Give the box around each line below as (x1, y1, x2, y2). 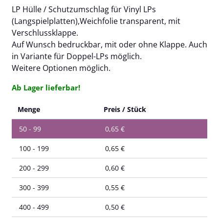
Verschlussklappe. (12, 27, 78, 38)
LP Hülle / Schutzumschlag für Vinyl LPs (12, 3, 156, 15)
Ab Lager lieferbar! (12, 82, 80, 92)
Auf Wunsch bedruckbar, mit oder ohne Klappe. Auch (12, 39, 207, 50)
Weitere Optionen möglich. (12, 62, 110, 73)
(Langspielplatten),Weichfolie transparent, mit (12, 15, 180, 26)
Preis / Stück (104, 105, 146, 114)
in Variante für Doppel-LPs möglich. (12, 50, 142, 62)
